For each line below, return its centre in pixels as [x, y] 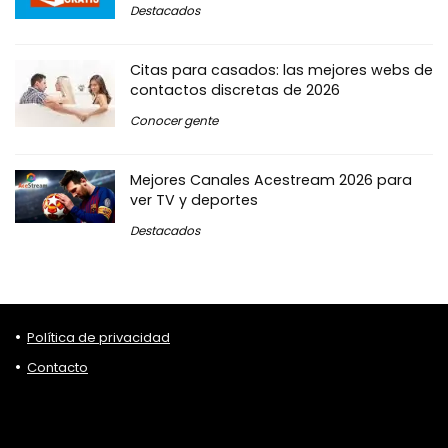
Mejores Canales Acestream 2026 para [271, 180]
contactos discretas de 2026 [235, 90]
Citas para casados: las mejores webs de [281, 70]
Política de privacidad [98, 338]
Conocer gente [174, 121]
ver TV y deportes [194, 200]
